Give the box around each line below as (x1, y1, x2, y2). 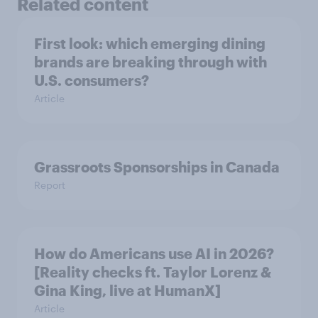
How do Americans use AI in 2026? (34, 244, 274, 262)
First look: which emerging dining (34, 34, 265, 52)
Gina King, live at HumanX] (34, 281, 221, 299)
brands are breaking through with (34, 53, 267, 70)
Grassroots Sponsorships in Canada (34, 158, 280, 175)
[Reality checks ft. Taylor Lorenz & (34, 263, 271, 280)
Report (34, 178, 65, 191)
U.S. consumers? (34, 71, 149, 89)
